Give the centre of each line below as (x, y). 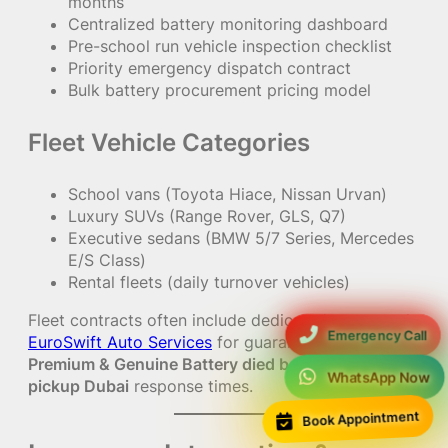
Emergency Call (378, 335)
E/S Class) (107, 259)
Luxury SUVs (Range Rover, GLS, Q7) (207, 215)
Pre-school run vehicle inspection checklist (230, 46)
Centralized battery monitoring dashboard (228, 24)
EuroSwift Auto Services (120, 341)
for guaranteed (273, 341)
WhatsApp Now (377, 377)
